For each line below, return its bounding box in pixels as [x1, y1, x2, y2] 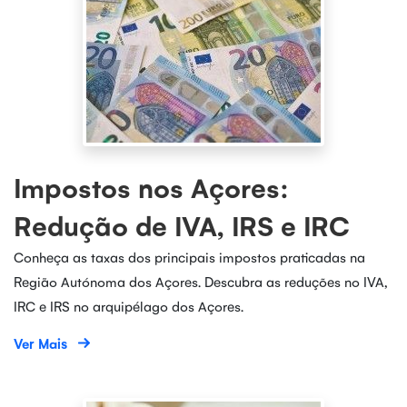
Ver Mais [14, 334, 67, 352]
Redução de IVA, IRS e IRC [14, 208, 350, 243]
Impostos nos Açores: [14, 170, 289, 204]
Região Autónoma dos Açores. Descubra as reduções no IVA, [14, 273, 388, 290]
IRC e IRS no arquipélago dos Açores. [14, 297, 243, 314]
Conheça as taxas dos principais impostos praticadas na [14, 248, 365, 265]
